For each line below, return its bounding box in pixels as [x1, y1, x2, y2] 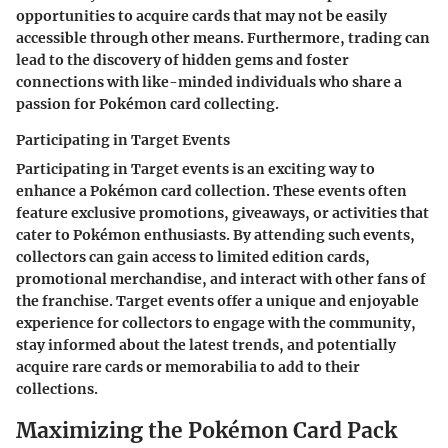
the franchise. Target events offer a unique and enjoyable [16, 292, 419, 311]
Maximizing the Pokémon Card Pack [16, 417, 397, 445]
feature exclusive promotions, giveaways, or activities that [16, 204, 429, 223]
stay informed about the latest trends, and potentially [16, 336, 396, 355]
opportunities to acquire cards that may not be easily [16, 7, 387, 26]
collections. [16, 380, 98, 399]
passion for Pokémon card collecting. [16, 95, 279, 114]
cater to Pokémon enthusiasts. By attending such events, [16, 226, 415, 245]
